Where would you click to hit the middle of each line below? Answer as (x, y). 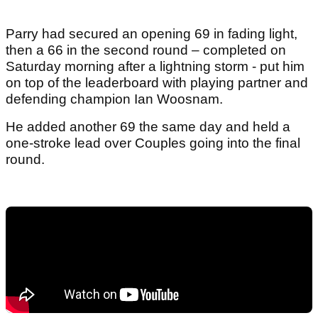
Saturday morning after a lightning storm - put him (155, 66)
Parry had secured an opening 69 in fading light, (152, 33)
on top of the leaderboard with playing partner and (157, 82)
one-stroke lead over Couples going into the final (153, 143)
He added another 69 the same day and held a (148, 126)
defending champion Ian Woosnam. (114, 99)
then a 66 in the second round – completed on (146, 50)
